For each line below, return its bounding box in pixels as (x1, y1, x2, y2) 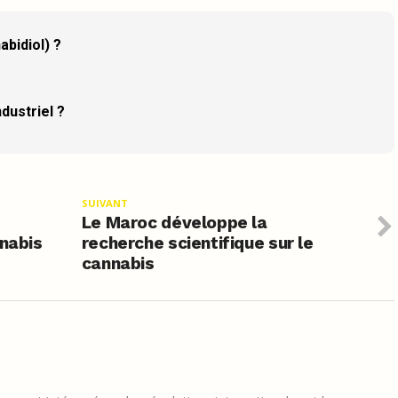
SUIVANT (81, 195, 128, 210)
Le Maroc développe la (81, 211, 267, 233)
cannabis (81, 252, 155, 274)
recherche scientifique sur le (81, 232, 314, 253)
